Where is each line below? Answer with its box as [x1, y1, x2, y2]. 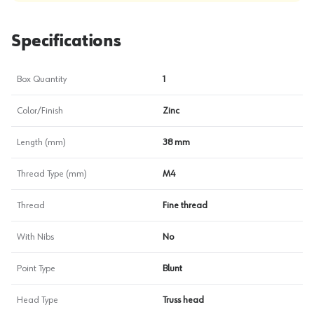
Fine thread [163, 200, 207, 210]
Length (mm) [17, 137, 66, 147]
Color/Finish [17, 106, 63, 116]
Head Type [17, 295, 58, 305]
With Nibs [17, 232, 54, 242]
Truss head [163, 295, 204, 305]
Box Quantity [17, 74, 67, 84]
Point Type [17, 264, 55, 273]
